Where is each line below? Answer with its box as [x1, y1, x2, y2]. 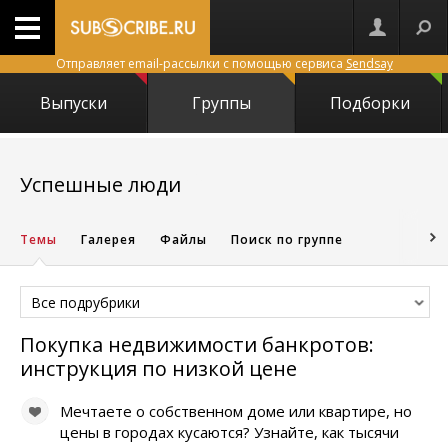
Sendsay [345, 55, 393, 72]
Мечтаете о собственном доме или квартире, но [60, 401, 412, 421]
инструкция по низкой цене [20, 355, 297, 382]
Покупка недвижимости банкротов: [20, 331, 374, 358]
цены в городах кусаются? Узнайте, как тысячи [60, 422, 399, 442]
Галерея [81, 231, 136, 248]
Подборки [329, 92, 410, 114]
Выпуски [40, 92, 108, 114]
